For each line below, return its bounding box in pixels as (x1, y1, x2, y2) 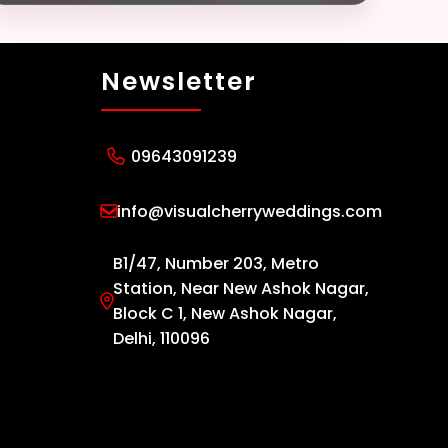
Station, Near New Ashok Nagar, (112, 277, 369, 300)
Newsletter (100, 64, 257, 99)
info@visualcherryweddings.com (116, 199, 382, 223)
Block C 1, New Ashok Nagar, (112, 302, 337, 325)
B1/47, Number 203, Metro (112, 252, 319, 275)
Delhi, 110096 (112, 327, 210, 350)
